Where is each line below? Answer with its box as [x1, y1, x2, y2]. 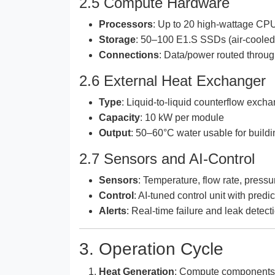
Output [99, 127, 131, 138]
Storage [99, 34, 136, 45]
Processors [99, 18, 153, 29]
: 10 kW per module [140, 112, 224, 123]
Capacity [99, 112, 140, 123]
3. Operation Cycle [79, 239, 223, 258]
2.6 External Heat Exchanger [79, 72, 266, 89]
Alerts [99, 205, 126, 216]
